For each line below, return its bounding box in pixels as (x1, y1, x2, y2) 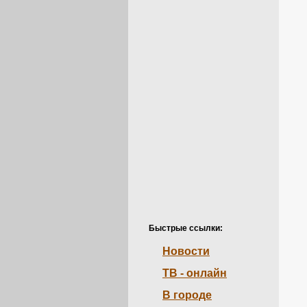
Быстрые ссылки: (149, 223, 223, 233)
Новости (162, 245, 210, 257)
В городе (162, 289, 212, 301)
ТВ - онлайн (162, 267, 227, 279)
